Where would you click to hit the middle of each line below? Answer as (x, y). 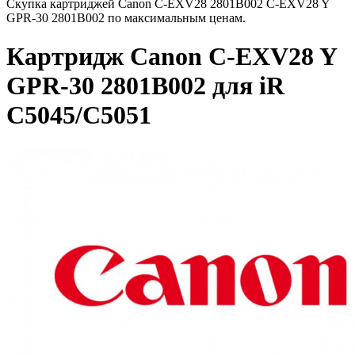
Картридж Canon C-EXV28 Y (172, 57)
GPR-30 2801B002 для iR (145, 86)
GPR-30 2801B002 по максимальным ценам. (126, 18)
